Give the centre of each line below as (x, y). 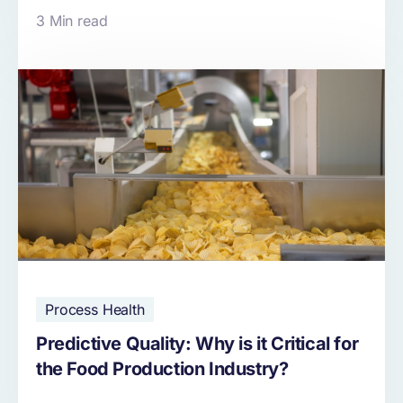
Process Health (95, 310)
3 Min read (72, 21)
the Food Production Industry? (162, 369)
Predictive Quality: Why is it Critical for (197, 344)
